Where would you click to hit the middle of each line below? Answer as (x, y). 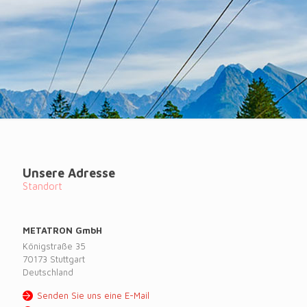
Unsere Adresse (69, 173)
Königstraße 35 (54, 246)
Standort (42, 186)
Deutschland (48, 272)
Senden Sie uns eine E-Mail (93, 295)
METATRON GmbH (62, 230)
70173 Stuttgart (54, 259)
